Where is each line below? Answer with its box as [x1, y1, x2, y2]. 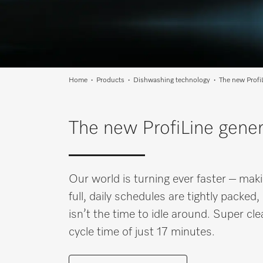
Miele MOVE [97, 32, 154, 41]
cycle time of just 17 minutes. [69, 226, 215, 238]
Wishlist [97, 7, 136, 16]
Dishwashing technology [133, 77, 210, 84]
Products [96, 77, 124, 84]
